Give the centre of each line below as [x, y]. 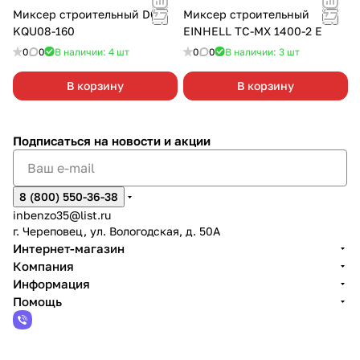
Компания [43, 266]
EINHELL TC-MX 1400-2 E [253, 31]
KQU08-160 [44, 31]
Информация [51, 284]
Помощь [37, 301]
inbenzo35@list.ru [62, 215]
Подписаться [53, 141]
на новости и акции [152, 141]
